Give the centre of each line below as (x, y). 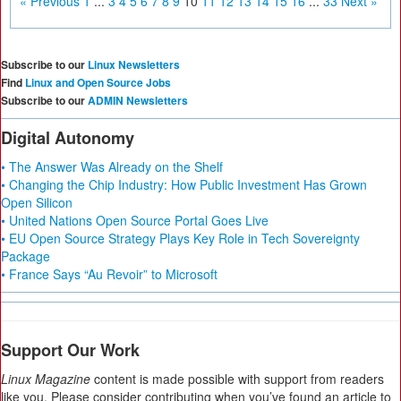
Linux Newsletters (134, 64)
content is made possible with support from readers (237, 379)
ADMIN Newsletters (138, 100)
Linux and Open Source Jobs (98, 82)
